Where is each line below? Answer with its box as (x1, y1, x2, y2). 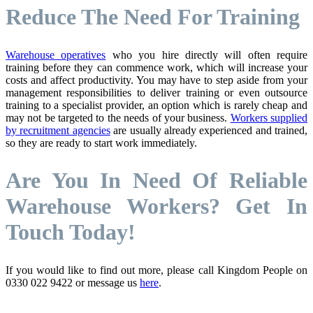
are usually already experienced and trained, (110, 124, 307, 136)
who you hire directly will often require (105, 48, 307, 61)
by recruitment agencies (6, 124, 110, 136)
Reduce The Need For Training (6, 4, 300, 30)
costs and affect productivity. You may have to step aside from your (6, 73, 307, 86)
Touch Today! (6, 219, 136, 245)
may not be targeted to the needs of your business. (6, 111, 231, 124)
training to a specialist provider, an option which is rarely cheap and (6, 99, 307, 111)
